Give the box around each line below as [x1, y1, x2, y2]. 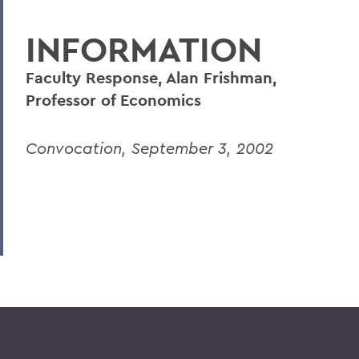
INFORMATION [26, 26, 262, 71]
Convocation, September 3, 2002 [26, 138, 273, 158]
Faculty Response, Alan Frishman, [26, 67, 276, 88]
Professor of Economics [26, 90, 201, 111]
